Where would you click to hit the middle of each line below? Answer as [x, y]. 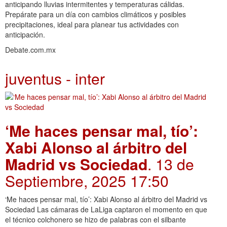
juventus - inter [55, 78]
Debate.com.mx [30, 49]
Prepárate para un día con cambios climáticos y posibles [96, 14]
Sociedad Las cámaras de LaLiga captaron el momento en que [106, 209]
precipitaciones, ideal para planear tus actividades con [92, 24]
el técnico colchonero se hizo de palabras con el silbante [96, 219]
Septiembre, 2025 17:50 [87, 180]
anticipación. [25, 34]
